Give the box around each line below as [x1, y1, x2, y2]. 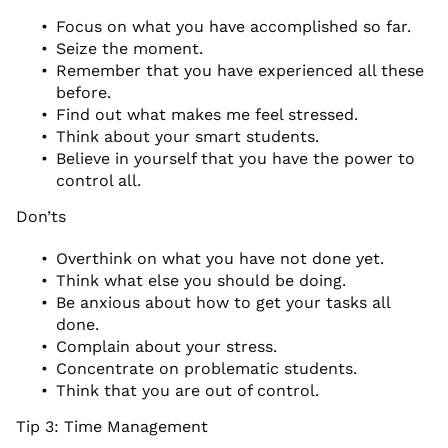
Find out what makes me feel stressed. [56, 104, 358, 124]
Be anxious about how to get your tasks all [56, 292, 390, 312]
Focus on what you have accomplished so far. [56, 16, 411, 36]
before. [56, 82, 111, 102]
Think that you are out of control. [56, 380, 319, 400]
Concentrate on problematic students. [56, 358, 357, 378]
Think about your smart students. [56, 126, 319, 146]
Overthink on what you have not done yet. [56, 248, 384, 268]
